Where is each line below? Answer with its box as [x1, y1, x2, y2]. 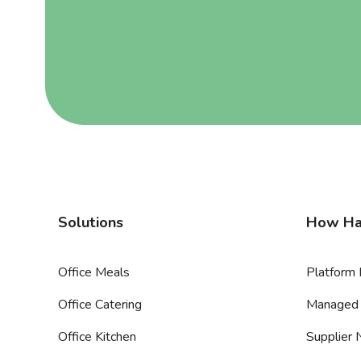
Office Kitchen [58, 328, 136, 346]
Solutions [58, 213, 123, 232]
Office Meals [58, 263, 130, 281]
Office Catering [58, 296, 142, 313]
